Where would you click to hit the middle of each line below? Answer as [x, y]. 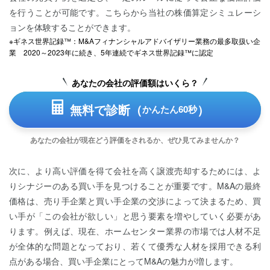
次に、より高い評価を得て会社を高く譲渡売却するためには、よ [135, 170]
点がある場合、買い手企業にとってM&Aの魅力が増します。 [124, 261]
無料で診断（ [106, 109]
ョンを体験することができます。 [72, 27]
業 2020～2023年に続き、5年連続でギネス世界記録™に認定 [111, 52]
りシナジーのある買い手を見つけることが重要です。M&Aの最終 [135, 185]
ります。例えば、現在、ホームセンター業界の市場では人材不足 [135, 231]
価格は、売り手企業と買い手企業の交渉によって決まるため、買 [135, 200]
